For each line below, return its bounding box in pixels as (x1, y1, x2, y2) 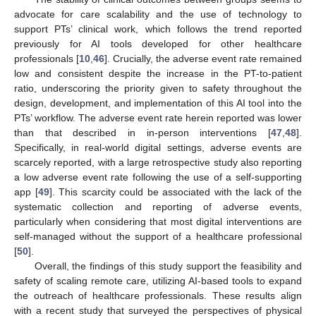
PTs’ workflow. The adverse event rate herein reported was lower (14, 112, 302, 124)
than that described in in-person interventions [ (14, 127, 271, 139)
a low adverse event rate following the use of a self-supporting (14, 171, 302, 183)
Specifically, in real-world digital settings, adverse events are (14, 142, 302, 154)
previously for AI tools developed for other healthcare (14, 38, 302, 50)
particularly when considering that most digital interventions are (14, 216, 302, 228)
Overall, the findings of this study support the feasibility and (34, 260, 302, 272)
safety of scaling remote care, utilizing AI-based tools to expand (14, 275, 302, 287)
